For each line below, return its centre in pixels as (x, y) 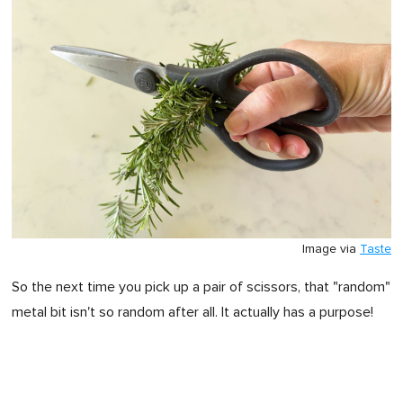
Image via (331, 249)
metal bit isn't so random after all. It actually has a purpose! (193, 312)
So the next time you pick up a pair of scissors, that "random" (201, 287)
